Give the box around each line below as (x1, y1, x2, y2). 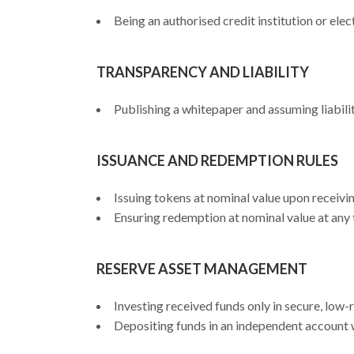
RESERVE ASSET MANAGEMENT (96, 260, 307, 277)
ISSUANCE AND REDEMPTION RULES (96, 152, 338, 169)
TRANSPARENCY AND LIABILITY (96, 63, 309, 81)
